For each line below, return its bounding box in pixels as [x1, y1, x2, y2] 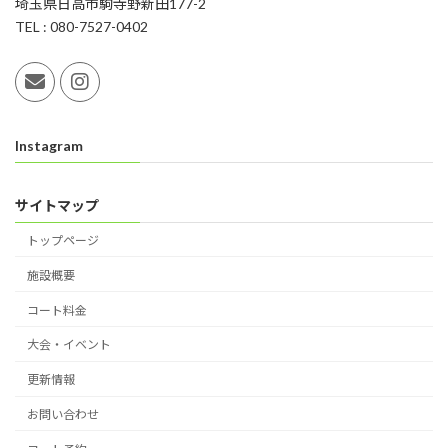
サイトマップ [15, 196, 99, 214]
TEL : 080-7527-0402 [15, 18, 148, 35]
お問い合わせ [27, 406, 99, 422]
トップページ [27, 232, 99, 248]
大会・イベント [27, 337, 111, 353]
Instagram [15, 136, 83, 154]
